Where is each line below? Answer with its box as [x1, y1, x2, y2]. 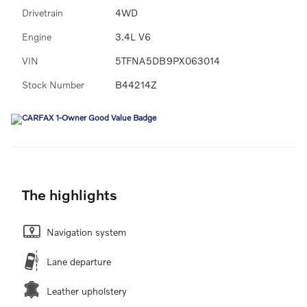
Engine [22, 30, 51, 42]
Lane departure [47, 255, 111, 267]
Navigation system [47, 225, 126, 238]
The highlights [22, 185, 117, 203]
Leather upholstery [47, 284, 127, 297]
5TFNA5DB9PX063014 [115, 54, 220, 66]
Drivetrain [22, 6, 63, 19]
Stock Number [22, 78, 84, 90]
